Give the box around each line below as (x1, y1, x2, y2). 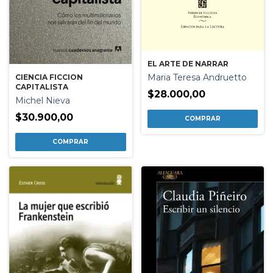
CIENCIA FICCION (15, 73, 83, 82)
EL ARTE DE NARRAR (147, 59, 229, 69)
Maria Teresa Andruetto (147, 72, 247, 83)
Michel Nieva (15, 95, 70, 107)
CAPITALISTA (15, 82, 68, 92)
